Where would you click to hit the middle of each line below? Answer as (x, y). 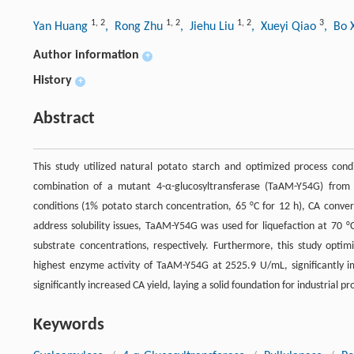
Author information (86, 56)
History (53, 81)
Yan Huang (62, 27)
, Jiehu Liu (209, 27)
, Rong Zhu (136, 27)
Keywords (69, 326)
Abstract (64, 119)
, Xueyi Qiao (285, 27)
